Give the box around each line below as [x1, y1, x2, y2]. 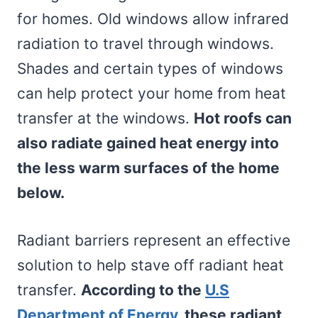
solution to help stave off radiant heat [17, 256, 284, 274]
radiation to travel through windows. [17, 34, 274, 53]
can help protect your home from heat [17, 84, 286, 102]
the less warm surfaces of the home [17, 158, 280, 177]
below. [17, 183, 65, 202]
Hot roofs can [194, 109, 292, 127]
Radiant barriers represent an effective [17, 231, 290, 249]
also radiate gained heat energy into [17, 133, 279, 152]
